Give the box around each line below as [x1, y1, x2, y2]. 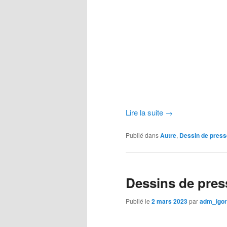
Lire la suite [126, 106, 165, 118]
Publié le [126, 196, 152, 205]
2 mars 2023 [152, 196, 187, 206]
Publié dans [126, 131, 159, 140]
